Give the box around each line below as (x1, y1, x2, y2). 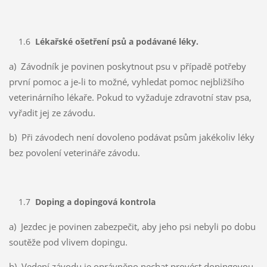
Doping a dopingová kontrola (35, 195, 156, 207)
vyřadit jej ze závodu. (8, 106, 95, 119)
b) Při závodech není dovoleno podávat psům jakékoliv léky (8, 131, 254, 143)
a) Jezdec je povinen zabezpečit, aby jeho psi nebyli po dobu (8, 220, 256, 232)
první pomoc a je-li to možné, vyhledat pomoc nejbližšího (8, 75, 244, 88)
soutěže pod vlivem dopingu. (8, 235, 128, 248)
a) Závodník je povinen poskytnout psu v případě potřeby (8, 60, 246, 72)
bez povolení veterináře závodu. (8, 146, 140, 159)
